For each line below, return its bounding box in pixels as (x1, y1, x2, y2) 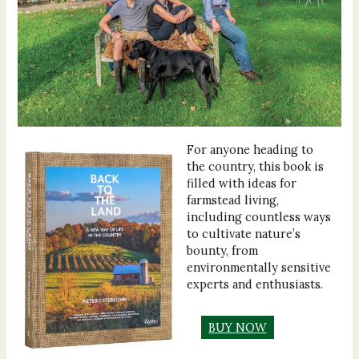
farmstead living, (186, 192, 279, 208)
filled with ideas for (186, 175, 296, 191)
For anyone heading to (186, 141, 313, 157)
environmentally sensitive (186, 259, 331, 275)
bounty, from (186, 242, 258, 258)
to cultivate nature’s (186, 225, 301, 241)
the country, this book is (186, 158, 324, 174)
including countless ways (186, 208, 331, 224)
